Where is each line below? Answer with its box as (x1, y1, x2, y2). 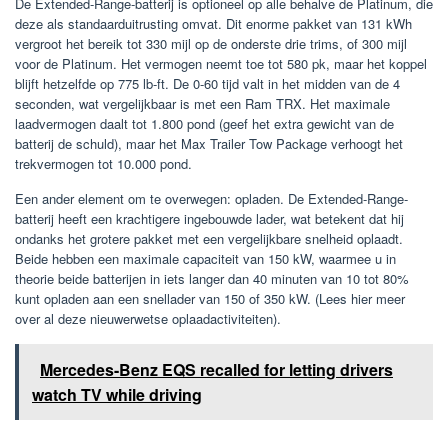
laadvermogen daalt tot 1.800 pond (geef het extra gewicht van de (15, 114, 394, 134)
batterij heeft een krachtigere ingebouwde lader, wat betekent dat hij (15, 209, 404, 229)
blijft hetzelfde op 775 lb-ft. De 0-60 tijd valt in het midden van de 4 (15, 74, 400, 94)
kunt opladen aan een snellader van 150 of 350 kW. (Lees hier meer (15, 289, 405, 309)
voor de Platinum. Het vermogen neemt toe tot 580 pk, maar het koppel (15, 54, 427, 74)
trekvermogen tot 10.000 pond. (15, 154, 192, 174)
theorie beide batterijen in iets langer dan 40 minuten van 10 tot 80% (15, 269, 409, 289)
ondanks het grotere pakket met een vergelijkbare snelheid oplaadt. (15, 229, 403, 249)
